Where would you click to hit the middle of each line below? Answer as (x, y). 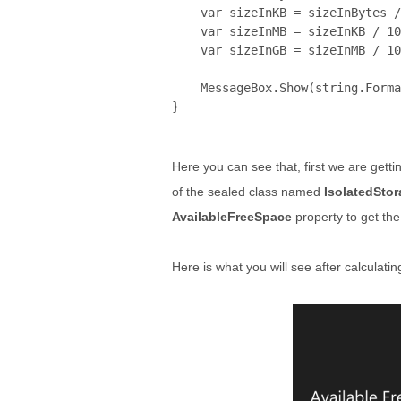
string (337, 88)
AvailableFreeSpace (232, 217)
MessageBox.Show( (243, 88)
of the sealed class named (248, 192)
